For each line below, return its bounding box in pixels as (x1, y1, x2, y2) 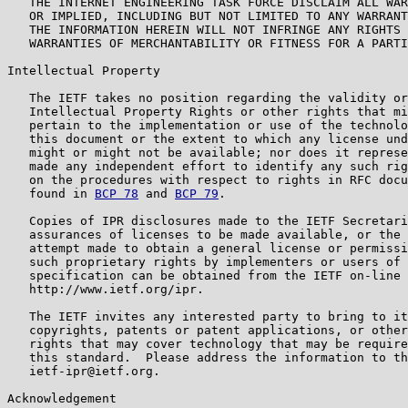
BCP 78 (95, 186, 138, 200)
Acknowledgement (7, 391, 117, 405)
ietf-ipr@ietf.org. (7, 363, 160, 378)
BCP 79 (175, 186, 219, 200)
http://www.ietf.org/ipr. (7, 281, 204, 296)
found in (7, 186, 95, 200)
